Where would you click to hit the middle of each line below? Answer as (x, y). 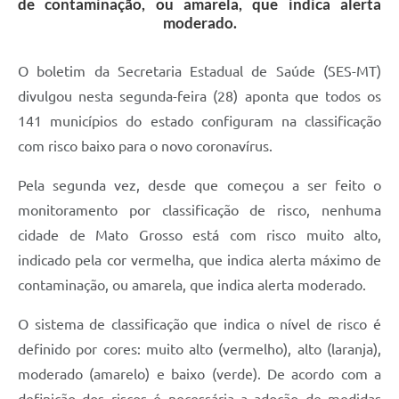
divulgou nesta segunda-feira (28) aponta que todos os (199, 97)
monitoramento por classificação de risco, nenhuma (199, 211)
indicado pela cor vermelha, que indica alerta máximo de (199, 261)
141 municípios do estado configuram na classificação (199, 122)
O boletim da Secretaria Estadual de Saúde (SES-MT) (199, 72)
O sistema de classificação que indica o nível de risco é (199, 325)
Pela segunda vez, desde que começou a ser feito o (199, 186)
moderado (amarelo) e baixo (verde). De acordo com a (199, 375)
